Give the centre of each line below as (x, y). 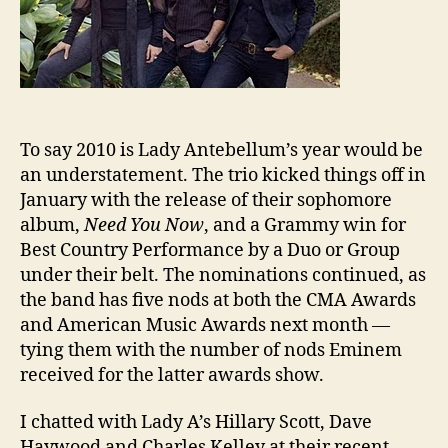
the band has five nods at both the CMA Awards (218, 300)
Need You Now (144, 225)
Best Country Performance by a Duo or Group (210, 250)
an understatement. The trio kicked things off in (223, 175)
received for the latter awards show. (172, 375)
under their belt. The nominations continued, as (223, 275)
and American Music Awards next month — (205, 325)
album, (52, 225)
